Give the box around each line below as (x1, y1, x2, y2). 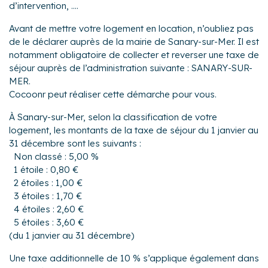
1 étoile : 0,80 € (14, 163, 78, 175)
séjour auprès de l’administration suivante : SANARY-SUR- (9, 62, 252, 74)
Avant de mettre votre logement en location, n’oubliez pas (9, 22, 254, 34)
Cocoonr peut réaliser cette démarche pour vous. (9, 88, 217, 100)
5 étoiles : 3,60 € (14, 216, 84, 228)
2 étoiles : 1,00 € (14, 176, 83, 188)
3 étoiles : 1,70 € (14, 190, 82, 202)
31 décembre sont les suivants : (9, 137, 141, 149)
